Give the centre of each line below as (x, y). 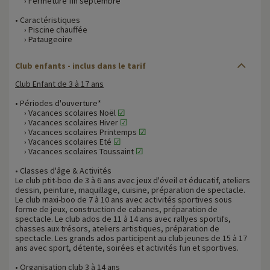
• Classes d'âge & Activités (63, 170)
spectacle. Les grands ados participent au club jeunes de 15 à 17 (131, 238)
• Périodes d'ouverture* (58, 103)
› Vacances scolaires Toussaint (75, 151)
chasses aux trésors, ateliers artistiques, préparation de (117, 228)
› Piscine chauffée (51, 29)
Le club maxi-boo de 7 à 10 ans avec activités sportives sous (124, 199)
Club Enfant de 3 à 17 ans (59, 83)
